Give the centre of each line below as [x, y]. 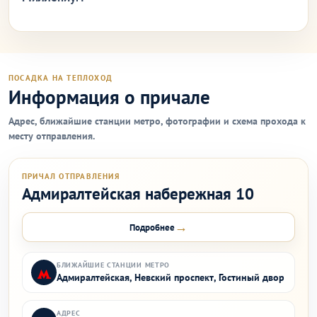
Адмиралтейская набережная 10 [138, 194]
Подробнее [152, 227]
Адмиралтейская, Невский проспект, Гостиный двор [171, 277]
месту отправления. [52, 136]
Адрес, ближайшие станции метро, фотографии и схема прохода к [157, 121]
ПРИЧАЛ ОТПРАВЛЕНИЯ [71, 176]
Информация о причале [109, 97]
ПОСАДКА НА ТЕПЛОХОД [60, 78]
